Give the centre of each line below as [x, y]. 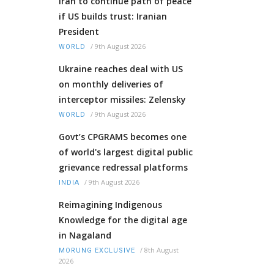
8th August [161, 250]
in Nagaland [85, 235]
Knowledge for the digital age [123, 220]
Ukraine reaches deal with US [121, 69]
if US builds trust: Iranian [113, 17]
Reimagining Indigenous [110, 205]
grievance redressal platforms [123, 168]
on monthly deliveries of [111, 84]
